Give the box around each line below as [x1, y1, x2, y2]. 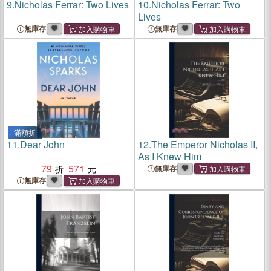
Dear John [20, 137, 65, 151]
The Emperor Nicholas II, [151, 137, 258, 151]
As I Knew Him [137, 149, 201, 163]
